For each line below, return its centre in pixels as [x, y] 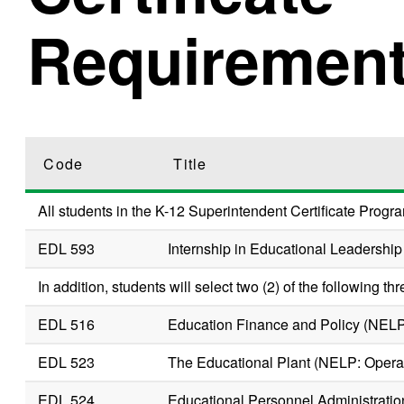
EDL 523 [67, 362]
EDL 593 [67, 248]
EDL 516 [67, 324]
